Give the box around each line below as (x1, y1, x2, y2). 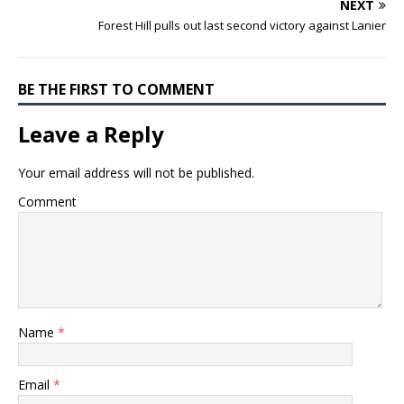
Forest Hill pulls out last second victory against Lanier (98, 17, 386, 34)
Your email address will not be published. (18, 164, 254, 182)
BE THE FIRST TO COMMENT (18, 79, 215, 100)
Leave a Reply (18, 119, 164, 150)
